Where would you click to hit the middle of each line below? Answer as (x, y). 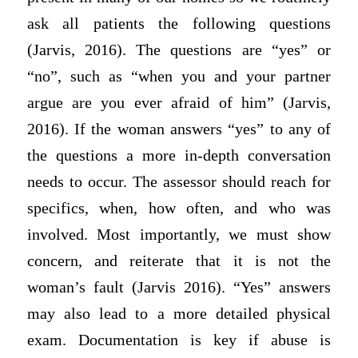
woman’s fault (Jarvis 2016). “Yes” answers (179, 288)
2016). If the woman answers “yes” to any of (179, 129)
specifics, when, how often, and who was (179, 209)
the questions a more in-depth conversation (179, 156)
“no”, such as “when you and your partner (179, 77)
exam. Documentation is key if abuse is (179, 340)
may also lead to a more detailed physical (179, 314)
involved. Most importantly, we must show (179, 235)
